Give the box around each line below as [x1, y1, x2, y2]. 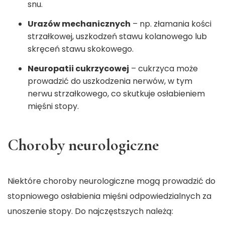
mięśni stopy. [28, 100, 79, 113]
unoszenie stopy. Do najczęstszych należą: [8, 205, 173, 217]
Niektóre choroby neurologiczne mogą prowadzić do [8, 175, 215, 187]
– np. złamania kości [131, 18, 211, 30]
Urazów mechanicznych [28, 18, 131, 30]
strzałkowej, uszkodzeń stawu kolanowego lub [28, 31, 207, 43]
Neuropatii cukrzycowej [28, 63, 129, 75]
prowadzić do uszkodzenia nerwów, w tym [28, 75, 192, 87]
